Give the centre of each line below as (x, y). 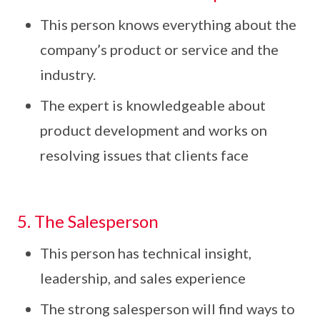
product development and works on (154, 130)
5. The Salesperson (88, 221)
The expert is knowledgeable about (153, 105)
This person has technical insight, (146, 253)
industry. (68, 74)
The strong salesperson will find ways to (167, 309)
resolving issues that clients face (144, 155)
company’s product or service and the (159, 49)
